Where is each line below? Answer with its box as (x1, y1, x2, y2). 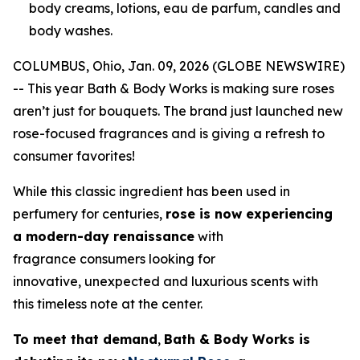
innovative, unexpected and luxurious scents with (13, 273, 318, 290)
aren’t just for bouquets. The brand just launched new (13, 103, 343, 120)
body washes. (29, 22, 116, 39)
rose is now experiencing (166, 206, 333, 223)
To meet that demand (13, 331, 157, 348)
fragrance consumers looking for (13, 251, 215, 268)
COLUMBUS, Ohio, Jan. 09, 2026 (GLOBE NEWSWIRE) (13, 58, 345, 75)
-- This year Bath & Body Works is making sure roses (13, 80, 334, 97)
